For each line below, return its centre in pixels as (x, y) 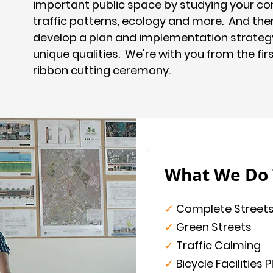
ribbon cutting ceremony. (102, 70)
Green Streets (214, 227)
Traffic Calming (217, 245)
